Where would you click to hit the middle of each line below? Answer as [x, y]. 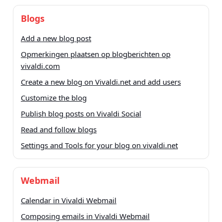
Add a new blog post [56, 38]
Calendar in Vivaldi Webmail [69, 200]
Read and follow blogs [59, 130]
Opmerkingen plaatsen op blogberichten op [96, 54]
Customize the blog [54, 98]
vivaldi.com [40, 66]
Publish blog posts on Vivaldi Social [81, 114]
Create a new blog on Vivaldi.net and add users [101, 82]
